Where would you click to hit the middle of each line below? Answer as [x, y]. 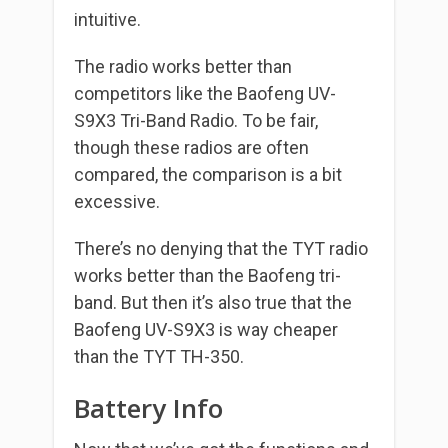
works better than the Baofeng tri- [207, 276]
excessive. [119, 202]
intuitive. [107, 20]
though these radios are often [191, 148]
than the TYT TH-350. [159, 357]
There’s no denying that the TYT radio [221, 249]
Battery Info [148, 408]
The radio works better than [183, 67]
